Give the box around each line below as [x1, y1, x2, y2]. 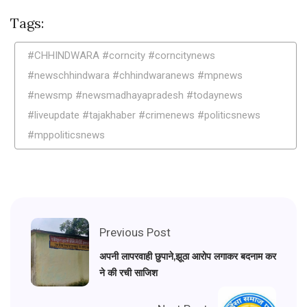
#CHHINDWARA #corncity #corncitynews [27, 49, 215, 62]
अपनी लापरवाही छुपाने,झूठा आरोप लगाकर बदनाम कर [99, 250, 276, 263]
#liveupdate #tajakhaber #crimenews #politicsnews [27, 109, 260, 122]
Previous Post [99, 225, 171, 240]
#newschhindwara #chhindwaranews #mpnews [27, 69, 243, 82]
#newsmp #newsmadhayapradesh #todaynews [27, 89, 243, 102]
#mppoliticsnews [27, 129, 105, 142]
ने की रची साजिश [99, 267, 158, 280]
